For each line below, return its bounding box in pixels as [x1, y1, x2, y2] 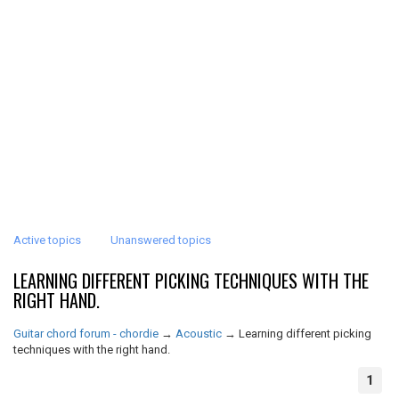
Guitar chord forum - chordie [13, 327, 159, 340]
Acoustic [175, 327, 222, 340]
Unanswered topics [110, 233, 211, 247]
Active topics [13, 233, 81, 247]
